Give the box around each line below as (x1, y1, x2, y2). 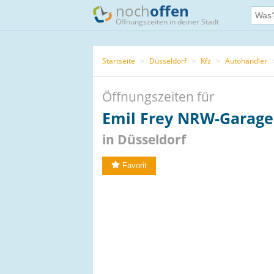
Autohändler (225, 56, 267, 66)
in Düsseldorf (102, 131, 186, 148)
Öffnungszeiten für (102, 88, 215, 105)
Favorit (122, 161, 147, 170)
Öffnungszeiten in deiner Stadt (116, 17, 219, 27)
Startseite (102, 56, 135, 66)
